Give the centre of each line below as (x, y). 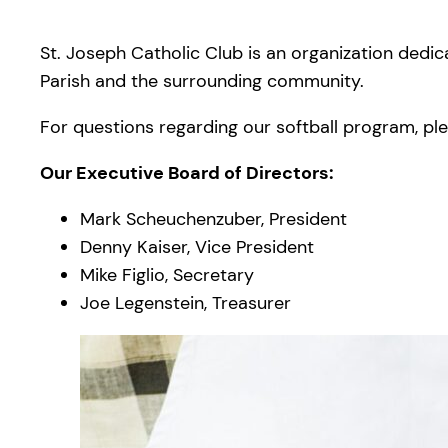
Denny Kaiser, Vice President (197, 246)
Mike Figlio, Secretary (167, 274)
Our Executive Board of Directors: (187, 172)
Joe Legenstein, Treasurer (185, 302)
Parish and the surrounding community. (202, 80)
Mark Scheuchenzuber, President (213, 218)
